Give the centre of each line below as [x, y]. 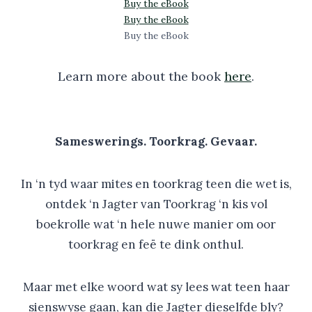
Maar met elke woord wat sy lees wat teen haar [156, 287]
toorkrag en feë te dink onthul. [156, 244]
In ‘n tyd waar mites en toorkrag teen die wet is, [156, 184]
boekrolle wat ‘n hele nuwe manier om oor [156, 224]
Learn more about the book [141, 76]
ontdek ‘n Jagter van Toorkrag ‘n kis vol [156, 204]
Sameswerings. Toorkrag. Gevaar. [156, 141]
